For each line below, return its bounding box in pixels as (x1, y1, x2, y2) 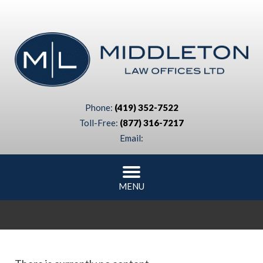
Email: (120, 132, 143, 143)
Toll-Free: (79, 117, 120, 128)
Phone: (85, 102, 114, 113)
